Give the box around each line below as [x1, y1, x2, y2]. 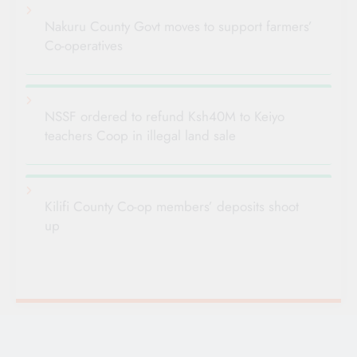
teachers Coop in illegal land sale [45, 126, 236, 146]
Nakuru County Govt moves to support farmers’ [45, 17, 312, 37]
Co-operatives [45, 36, 123, 56]
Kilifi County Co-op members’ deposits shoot [45, 197, 299, 217]
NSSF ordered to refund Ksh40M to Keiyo [45, 107, 284, 127]
